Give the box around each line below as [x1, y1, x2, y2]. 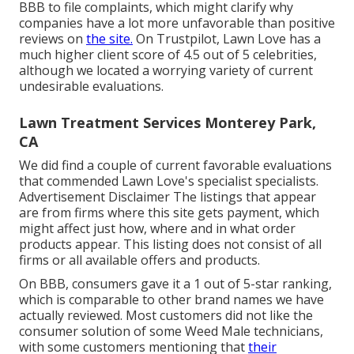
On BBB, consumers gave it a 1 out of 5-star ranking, [19, 275, 332, 293]
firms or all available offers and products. [19, 251, 260, 269]
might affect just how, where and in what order [19, 220, 296, 238]
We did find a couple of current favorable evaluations [19, 156, 332, 175]
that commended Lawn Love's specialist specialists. [19, 172, 318, 190]
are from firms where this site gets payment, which [19, 204, 319, 222]
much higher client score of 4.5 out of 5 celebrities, [19, 46, 317, 64]
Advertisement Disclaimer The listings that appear [19, 188, 316, 206]
